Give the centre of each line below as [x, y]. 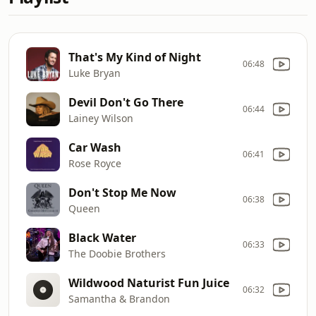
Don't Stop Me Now [122, 192]
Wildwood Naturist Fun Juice [149, 282]
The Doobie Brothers [117, 253]
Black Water [102, 237]
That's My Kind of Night [135, 57]
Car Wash [95, 147]
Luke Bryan [95, 73]
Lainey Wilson [101, 118]
